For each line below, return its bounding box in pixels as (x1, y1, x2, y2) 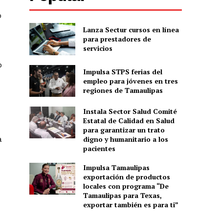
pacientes (83, 143, 115, 153)
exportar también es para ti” (83, 199, 178, 209)
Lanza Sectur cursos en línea (83, 25, 179, 35)
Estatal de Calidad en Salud (83, 115, 175, 125)
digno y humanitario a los (83, 134, 168, 144)
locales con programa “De (83, 181, 169, 191)
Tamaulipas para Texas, (83, 190, 162, 200)
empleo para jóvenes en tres (83, 76, 178, 86)
